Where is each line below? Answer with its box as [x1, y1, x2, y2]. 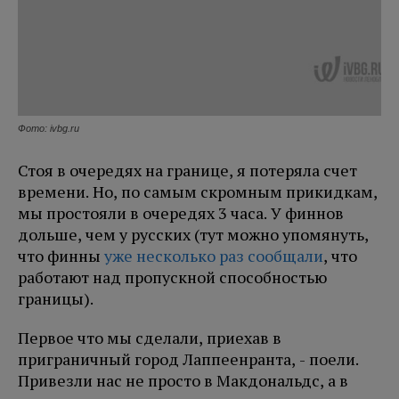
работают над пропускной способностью [18, 266, 327, 289]
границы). [18, 288, 94, 310]
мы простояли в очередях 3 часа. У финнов [18, 202, 344, 224]
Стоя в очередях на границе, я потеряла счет [18, 159, 357, 182]
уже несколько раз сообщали [101, 245, 323, 267]
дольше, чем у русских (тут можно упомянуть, [18, 224, 369, 246]
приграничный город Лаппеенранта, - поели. [18, 348, 359, 370]
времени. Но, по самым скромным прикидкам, [18, 181, 378, 203]
